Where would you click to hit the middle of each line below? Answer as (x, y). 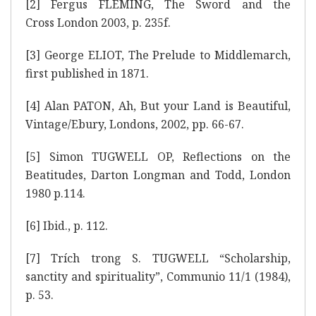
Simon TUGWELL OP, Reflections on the (165, 156)
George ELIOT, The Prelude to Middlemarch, (165, 55)
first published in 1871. (87, 73)
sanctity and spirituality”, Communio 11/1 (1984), (158, 276)
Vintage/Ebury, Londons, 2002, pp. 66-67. (135, 124)
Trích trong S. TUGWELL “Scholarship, (165, 258)
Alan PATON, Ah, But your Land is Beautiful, (165, 105)
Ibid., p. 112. (74, 225)
